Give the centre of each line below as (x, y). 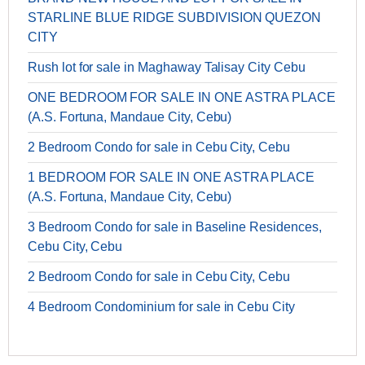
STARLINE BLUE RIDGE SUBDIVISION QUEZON (175, 18)
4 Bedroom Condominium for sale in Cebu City (161, 307)
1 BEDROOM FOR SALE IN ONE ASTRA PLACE (172, 178)
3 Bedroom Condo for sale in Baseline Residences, (175, 227)
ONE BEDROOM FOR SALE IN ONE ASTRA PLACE (182, 98)
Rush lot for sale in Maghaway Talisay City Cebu (167, 68)
